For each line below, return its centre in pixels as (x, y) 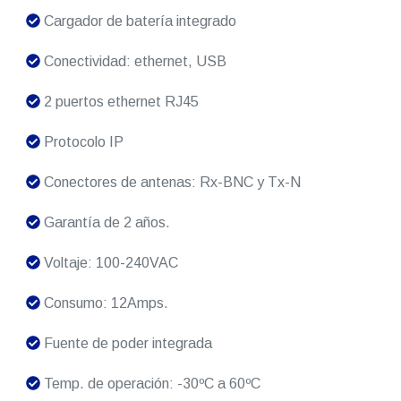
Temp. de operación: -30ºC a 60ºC (150, 384)
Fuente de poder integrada (126, 344)
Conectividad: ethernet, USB (133, 62)
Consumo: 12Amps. (104, 303)
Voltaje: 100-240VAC (109, 263)
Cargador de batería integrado (138, 21)
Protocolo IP (81, 142)
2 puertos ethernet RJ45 (119, 102)
